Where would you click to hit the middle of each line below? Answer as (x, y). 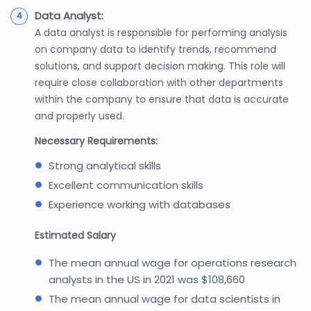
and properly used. (79, 116)
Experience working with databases (140, 204)
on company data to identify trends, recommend (155, 49)
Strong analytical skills (105, 165)
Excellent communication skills (126, 185)
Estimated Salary (75, 235)
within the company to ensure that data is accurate (162, 99)
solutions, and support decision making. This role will (160, 66)
